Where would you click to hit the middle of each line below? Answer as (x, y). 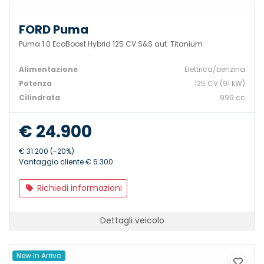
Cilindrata (39, 97)
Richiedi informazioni (78, 188)
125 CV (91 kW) (220, 83)
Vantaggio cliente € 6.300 (66, 161)
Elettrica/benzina (215, 69)
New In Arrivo (39, 255)
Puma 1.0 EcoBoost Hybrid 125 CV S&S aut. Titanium (111, 44)
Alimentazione (48, 69)
